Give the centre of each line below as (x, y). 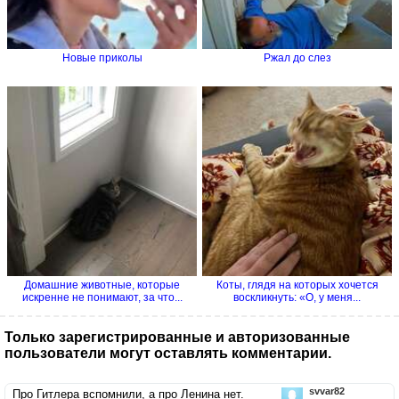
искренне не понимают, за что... (102, 298)
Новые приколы (102, 58)
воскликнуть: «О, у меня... (297, 298)
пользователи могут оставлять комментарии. (168, 354)
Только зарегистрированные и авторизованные (177, 338)
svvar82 (327, 391)
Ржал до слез (297, 58)
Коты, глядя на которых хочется (297, 285)
